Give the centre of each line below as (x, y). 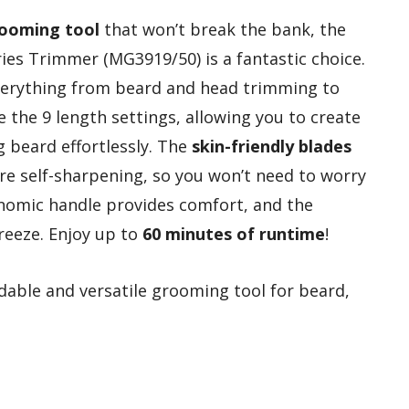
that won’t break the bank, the (223, 29)
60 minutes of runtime (234, 233)
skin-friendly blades (272, 146)
